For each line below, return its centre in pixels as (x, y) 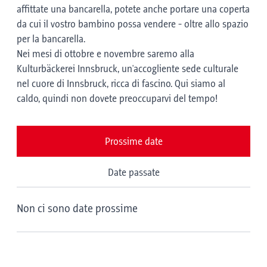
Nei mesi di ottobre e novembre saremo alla (105, 54)
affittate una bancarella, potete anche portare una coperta (133, 10)
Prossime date (133, 142)
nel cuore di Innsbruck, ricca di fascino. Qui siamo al (121, 84)
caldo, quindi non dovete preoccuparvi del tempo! (117, 99)
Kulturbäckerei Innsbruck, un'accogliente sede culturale (128, 69)
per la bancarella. (51, 39)
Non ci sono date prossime (77, 209)
